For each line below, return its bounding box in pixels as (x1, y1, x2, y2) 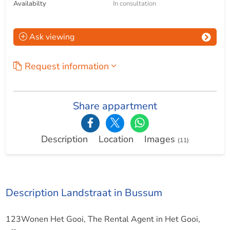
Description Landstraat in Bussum (5, 186, 162, 200)
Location (99, 132, 133, 145)
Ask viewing (27, 31, 74, 43)
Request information (24, 60, 111, 73)
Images (144, 132, 178, 145)
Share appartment (73, 99, 157, 113)
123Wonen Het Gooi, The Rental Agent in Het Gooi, (5, 214, 200, 225)
